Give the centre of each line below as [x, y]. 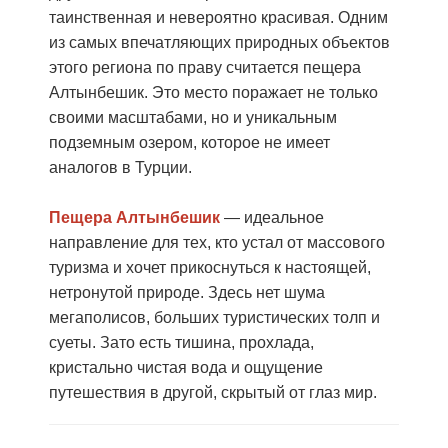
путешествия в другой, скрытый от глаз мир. [213, 392]
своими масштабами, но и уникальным [193, 117]
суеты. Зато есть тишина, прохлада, [181, 342]
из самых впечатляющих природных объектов [219, 42]
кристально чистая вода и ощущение [186, 367]
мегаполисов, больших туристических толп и [214, 317]
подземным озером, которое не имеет [189, 142]
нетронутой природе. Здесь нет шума [187, 292]
